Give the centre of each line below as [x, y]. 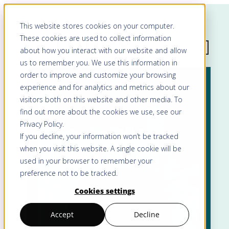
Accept [62, 215]
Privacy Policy [41, 124]
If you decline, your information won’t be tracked [99, 136]
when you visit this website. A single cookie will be [100, 148]
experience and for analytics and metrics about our [104, 87]
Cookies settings [105, 191]
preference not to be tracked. [68, 173]
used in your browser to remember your [86, 161]
